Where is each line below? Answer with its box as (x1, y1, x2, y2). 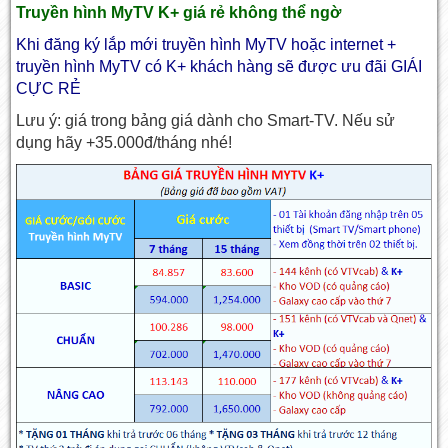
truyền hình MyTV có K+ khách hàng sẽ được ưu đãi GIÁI (16, 58, 423, 76)
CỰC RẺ (16, 80, 82, 98)
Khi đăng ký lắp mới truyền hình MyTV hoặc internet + (16, 36, 397, 54)
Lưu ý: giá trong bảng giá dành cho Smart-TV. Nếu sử (16, 112, 396, 130)
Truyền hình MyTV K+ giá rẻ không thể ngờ (16, 4, 342, 22)
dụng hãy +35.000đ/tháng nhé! (16, 134, 233, 152)
